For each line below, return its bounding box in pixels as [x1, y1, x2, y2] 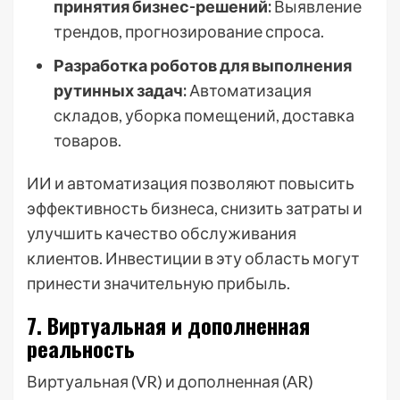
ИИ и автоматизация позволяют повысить [27, 173, 354, 193]
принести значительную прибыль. [27, 273, 290, 293]
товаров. [54, 130, 121, 150]
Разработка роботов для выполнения [54, 55, 352, 75]
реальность [27, 332, 135, 364]
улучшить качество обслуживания [27, 223, 296, 243]
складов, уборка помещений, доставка [54, 105, 354, 125]
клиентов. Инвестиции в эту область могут [27, 248, 360, 268]
